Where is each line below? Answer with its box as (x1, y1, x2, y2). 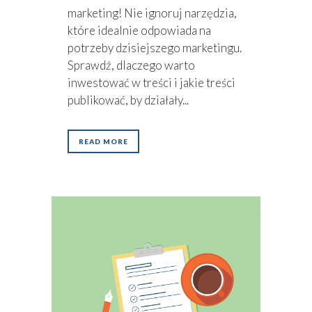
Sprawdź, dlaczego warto (68, 58, 195, 73)
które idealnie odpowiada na (68, 23, 211, 38)
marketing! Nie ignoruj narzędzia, (68, 6, 237, 21)
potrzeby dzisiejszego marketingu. (68, 40, 242, 56)
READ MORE (79, 137, 128, 146)
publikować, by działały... (68, 93, 189, 108)
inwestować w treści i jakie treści (68, 75, 235, 91)
